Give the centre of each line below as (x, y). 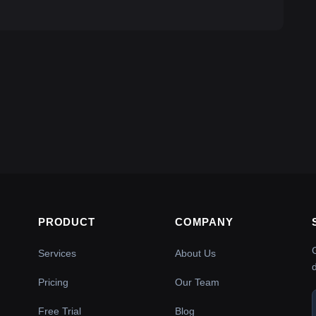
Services (57, 254)
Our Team (197, 282)
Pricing (53, 282)
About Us (195, 254)
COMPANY (204, 222)
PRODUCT (67, 222)
